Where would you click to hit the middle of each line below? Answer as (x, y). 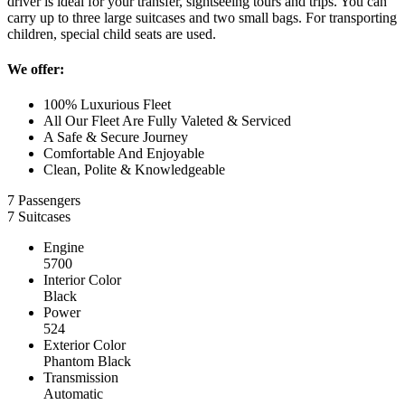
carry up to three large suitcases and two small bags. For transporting (202, 17)
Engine (64, 248)
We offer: (36, 70)
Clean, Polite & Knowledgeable (134, 170)
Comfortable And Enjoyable (124, 154)
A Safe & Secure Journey (116, 137)
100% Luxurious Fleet (107, 105)
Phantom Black (87, 362)
